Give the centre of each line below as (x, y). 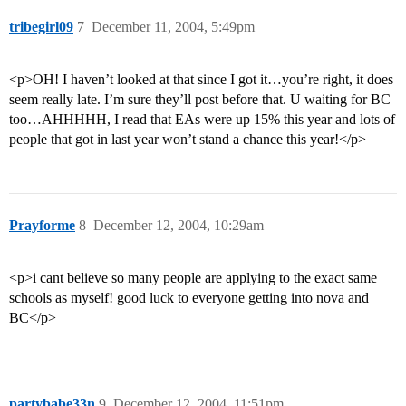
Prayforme (42, 226)
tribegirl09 (41, 27)
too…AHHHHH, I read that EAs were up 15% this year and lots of (202, 120)
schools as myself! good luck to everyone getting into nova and (189, 298)
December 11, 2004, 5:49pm (173, 27)
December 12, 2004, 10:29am (179, 226)
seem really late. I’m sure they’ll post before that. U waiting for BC (200, 100)
